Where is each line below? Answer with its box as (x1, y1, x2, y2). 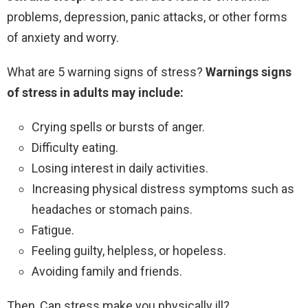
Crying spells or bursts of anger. (32, 120, 205, 135)
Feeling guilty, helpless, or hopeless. (32, 243, 226, 258)
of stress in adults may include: (7, 85, 184, 100)
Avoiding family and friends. (32, 264, 182, 279)
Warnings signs (206, 65, 291, 80)
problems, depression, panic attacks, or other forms (7, 10, 287, 25)
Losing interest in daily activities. (32, 161, 208, 176)
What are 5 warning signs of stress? (7, 65, 206, 80)
